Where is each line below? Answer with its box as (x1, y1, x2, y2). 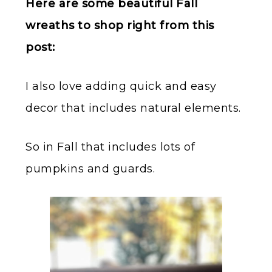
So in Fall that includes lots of (25, 140, 195, 154)
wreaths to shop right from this (25, 19, 214, 33)
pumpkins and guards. (25, 162, 155, 176)
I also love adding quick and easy (25, 80, 217, 93)
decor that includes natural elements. (25, 101, 241, 115)
